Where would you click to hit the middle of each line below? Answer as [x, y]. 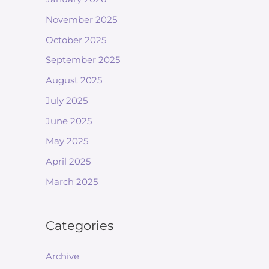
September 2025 [83, 60]
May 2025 [67, 141]
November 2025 [81, 19]
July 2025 [67, 100]
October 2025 [76, 40]
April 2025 [68, 161]
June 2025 [69, 121]
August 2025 [74, 80]
